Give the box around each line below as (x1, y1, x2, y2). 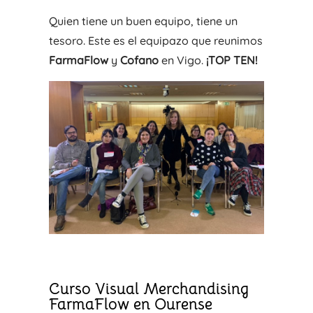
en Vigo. (158, 52, 206, 67)
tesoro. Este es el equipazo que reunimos (48, 33, 263, 48)
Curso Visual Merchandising (48, 279, 249, 298)
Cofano (119, 52, 159, 67)
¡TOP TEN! (205, 52, 257, 67)
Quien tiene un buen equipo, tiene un (48, 13, 238, 28)
